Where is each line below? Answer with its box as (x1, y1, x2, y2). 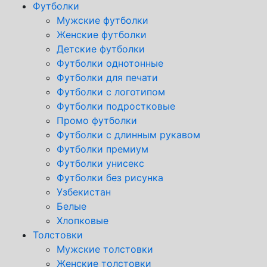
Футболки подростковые (57, 100, 175, 112)
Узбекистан (57, 185, 111, 198)
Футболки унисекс (57, 157, 144, 169)
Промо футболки (57, 114, 137, 126)
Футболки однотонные (57, 57, 163, 69)
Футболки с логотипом (57, 85, 165, 98)
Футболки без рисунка (57, 171, 163, 184)
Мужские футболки (57, 14, 148, 26)
